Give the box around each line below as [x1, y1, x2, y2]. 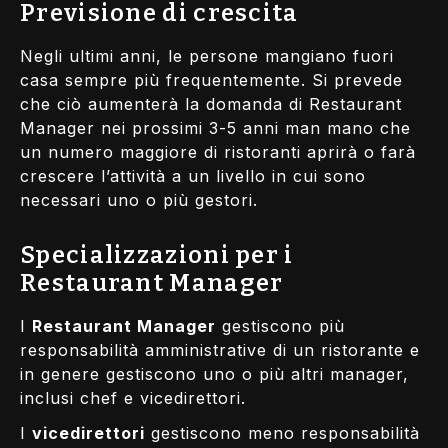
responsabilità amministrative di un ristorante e [20, 339, 420, 360]
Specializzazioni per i [20, 240, 294, 269]
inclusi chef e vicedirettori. [20, 387, 246, 408]
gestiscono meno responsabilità [145, 422, 420, 443]
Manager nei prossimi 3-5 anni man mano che [20, 118, 411, 139]
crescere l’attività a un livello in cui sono [20, 166, 366, 187]
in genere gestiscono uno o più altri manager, [20, 363, 409, 384]
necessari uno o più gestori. [20, 190, 258, 211]
